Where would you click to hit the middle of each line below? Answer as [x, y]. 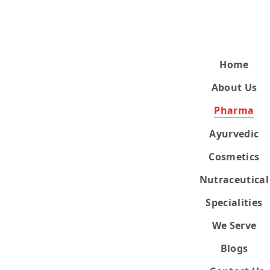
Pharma [234, 110]
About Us [234, 87]
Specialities [234, 202]
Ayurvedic [234, 134]
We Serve [234, 225]
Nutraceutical [234, 180]
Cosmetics [234, 157]
